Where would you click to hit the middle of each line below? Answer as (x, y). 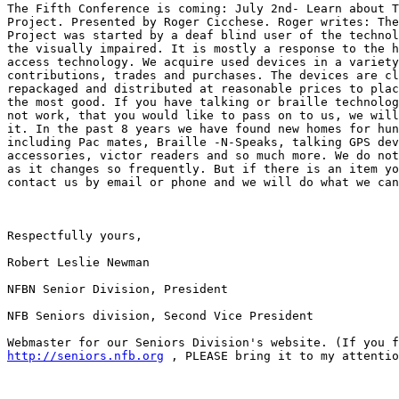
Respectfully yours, (75, 236)
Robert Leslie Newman (78, 263)
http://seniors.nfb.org (85, 356)
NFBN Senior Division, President (118, 289)
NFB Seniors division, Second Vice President (160, 316)
